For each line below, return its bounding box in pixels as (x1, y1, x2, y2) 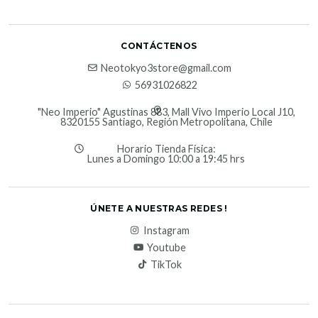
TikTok (150, 258, 182, 271)
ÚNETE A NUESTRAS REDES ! (90, 203, 228, 214)
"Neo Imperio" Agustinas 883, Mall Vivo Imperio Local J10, (37, 106, 295, 119)
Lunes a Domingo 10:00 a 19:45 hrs (87, 153, 245, 165)
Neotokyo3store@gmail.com (101, 62, 231, 75)
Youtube (146, 241, 186, 254)
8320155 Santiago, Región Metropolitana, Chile (60, 116, 273, 128)
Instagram (143, 224, 190, 237)
